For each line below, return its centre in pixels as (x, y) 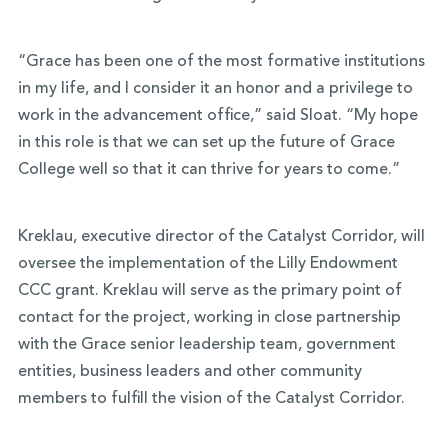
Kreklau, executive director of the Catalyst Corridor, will (221, 237)
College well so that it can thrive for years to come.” (208, 170)
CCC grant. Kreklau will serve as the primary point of (209, 291)
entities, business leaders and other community (189, 372)
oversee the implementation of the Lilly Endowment (207, 264)
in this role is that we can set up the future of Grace (206, 143)
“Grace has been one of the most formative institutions (221, 62)
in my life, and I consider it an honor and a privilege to (215, 89)
